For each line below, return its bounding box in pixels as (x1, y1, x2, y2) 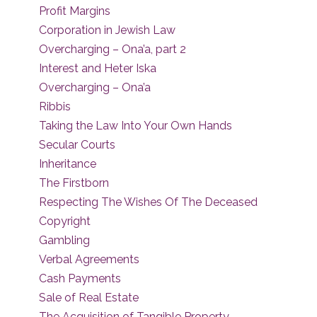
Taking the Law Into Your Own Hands (39, 119, 232, 132)
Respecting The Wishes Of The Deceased (39, 195, 258, 209)
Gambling (39, 234, 90, 247)
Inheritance (39, 157, 96, 171)
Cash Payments (39, 272, 121, 285)
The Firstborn (39, 176, 109, 190)
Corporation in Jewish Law (39, 23, 175, 37)
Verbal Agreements (39, 253, 139, 266)
